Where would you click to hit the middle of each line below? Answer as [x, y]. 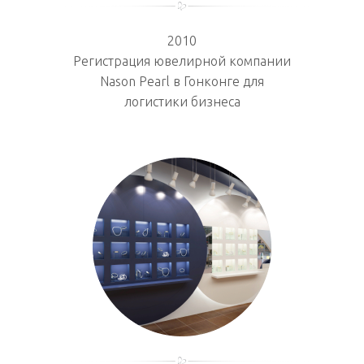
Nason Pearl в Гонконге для [182, 81]
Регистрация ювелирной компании [182, 61]
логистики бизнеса [182, 101]
